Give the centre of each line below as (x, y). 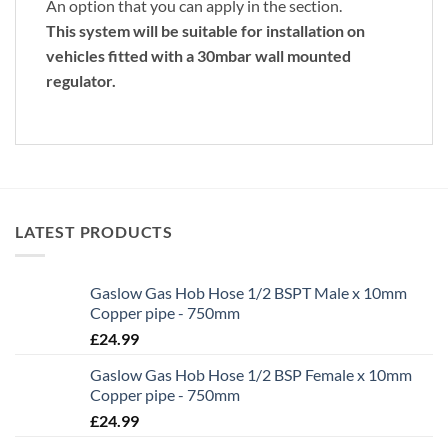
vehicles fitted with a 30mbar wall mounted (198, 56)
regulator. (81, 81)
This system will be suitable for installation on (205, 31)
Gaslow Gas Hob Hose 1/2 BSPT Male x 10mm (248, 293)
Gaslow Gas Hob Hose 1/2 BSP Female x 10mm (251, 375)
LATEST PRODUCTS (94, 231)
